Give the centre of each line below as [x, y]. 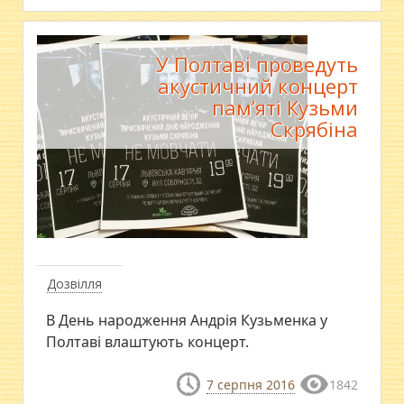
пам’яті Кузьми [285, 107]
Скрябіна [314, 129]
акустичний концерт [257, 85]
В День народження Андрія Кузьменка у [187, 320]
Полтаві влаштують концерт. [148, 341]
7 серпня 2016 [250, 384]
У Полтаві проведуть [257, 64]
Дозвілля [75, 283]
